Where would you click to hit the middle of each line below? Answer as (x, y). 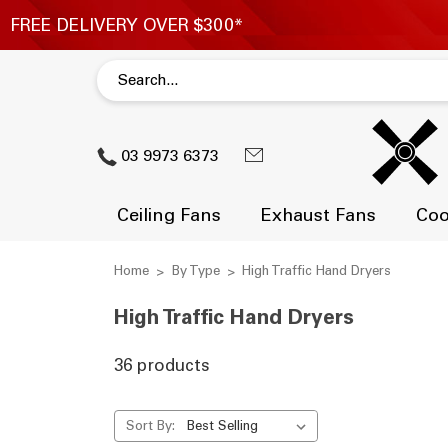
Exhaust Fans (318, 214)
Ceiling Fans (169, 214)
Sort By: (150, 425)
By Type (195, 270)
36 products (162, 364)
